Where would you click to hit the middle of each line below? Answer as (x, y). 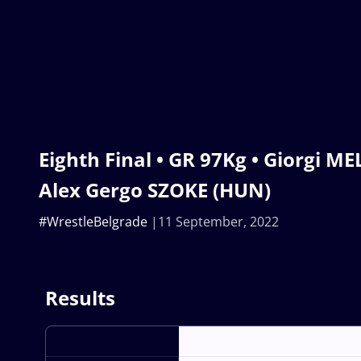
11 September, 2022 (218, 221)
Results (80, 297)
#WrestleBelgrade (93, 221)
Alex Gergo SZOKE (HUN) (155, 189)
